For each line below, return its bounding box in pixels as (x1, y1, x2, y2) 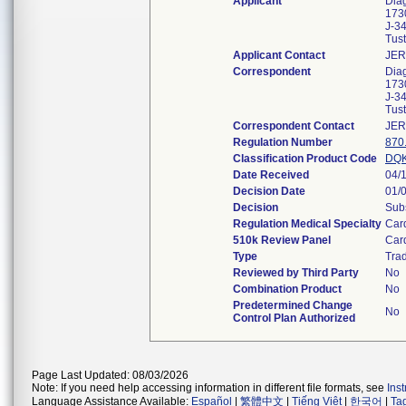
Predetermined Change (233, 299, 353, 312)
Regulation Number (233, 136, 333, 149)
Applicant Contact (233, 49, 325, 62)
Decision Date (233, 185, 305, 198)
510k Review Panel (233, 234, 331, 246)
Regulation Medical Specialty (233, 217, 382, 230)
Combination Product (233, 283, 342, 295)
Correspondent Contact (233, 120, 354, 132)
